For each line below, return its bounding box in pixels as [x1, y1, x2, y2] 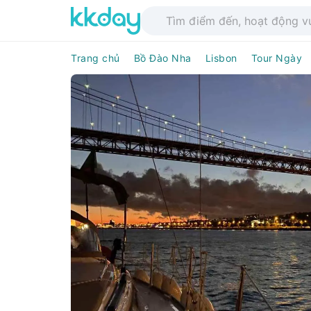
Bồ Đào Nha [133, 52, 192, 64]
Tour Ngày [251, 52, 302, 64]
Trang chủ [71, 52, 120, 64]
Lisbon [205, 52, 237, 64]
